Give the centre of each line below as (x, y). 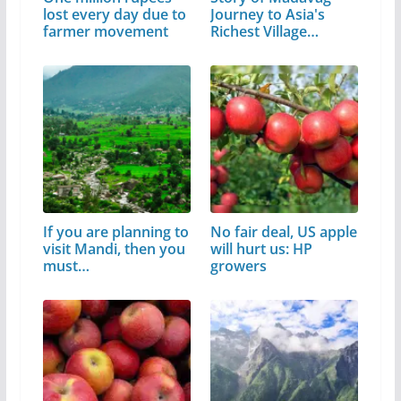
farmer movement (105, 32)
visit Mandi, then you (114, 249)
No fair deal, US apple (284, 232)
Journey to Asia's (268, 15)
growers (239, 266)
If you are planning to (115, 232)
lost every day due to (114, 15)
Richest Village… (265, 32)
